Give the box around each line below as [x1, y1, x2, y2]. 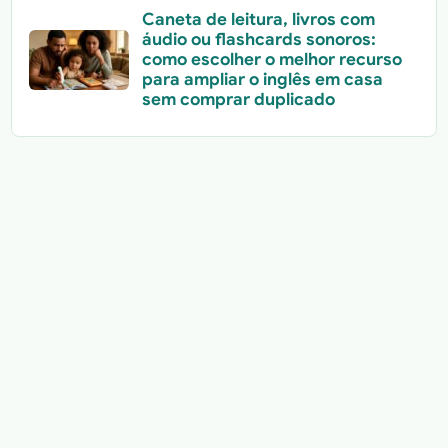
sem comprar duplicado [141, 89, 335, 111]
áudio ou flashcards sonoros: [141, 29, 376, 51]
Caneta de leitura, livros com [141, 9, 375, 31]
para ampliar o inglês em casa [141, 69, 383, 91]
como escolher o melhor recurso [141, 49, 402, 71]
